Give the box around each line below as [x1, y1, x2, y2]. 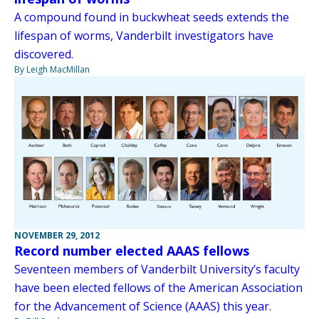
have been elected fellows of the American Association [14, 279, 303, 296]
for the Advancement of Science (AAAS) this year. [14, 298, 271, 314]
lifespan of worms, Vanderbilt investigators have [14, 27, 273, 43]
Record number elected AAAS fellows [14, 241, 249, 259]
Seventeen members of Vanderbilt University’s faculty [14, 261, 300, 277]
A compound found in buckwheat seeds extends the [14, 9, 289, 25]
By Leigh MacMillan [14, 63, 90, 75]
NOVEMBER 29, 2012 [14, 229, 100, 241]
